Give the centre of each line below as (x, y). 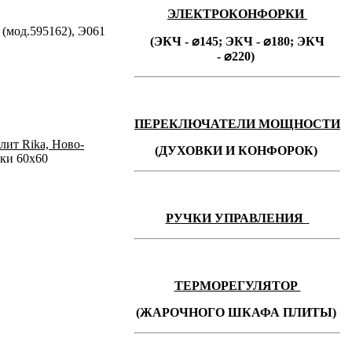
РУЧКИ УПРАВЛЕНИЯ (236, 218)
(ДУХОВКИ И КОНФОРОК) (236, 150)
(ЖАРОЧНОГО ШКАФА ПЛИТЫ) (236, 312)
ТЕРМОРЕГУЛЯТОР (237, 286)
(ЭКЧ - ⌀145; (188, 41)
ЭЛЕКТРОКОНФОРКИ (237, 14)
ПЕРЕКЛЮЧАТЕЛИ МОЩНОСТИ (237, 124)
